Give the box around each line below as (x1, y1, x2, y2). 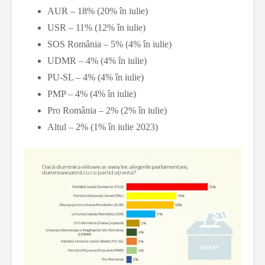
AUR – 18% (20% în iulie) (47, 6, 148, 17)
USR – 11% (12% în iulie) (47, 22, 146, 33)
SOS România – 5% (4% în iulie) (47, 39, 172, 50)
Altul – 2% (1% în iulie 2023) (47, 122, 158, 132)
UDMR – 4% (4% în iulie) (47, 56, 147, 66)
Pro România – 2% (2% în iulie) (47, 105, 167, 116)
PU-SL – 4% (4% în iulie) (47, 72, 144, 83)
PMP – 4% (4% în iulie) (47, 89, 136, 99)
